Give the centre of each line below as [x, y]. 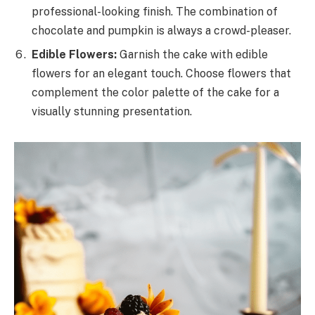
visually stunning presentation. [112, 112]
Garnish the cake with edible [192, 55]
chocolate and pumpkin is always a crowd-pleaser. [161, 31]
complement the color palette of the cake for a [155, 93]
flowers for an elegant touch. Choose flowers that [161, 74]
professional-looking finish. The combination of [155, 12]
